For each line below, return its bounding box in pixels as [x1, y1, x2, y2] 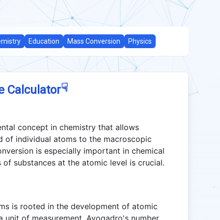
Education [28, 37, 59, 45]
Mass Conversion [67, 37, 120, 45]
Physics [128, 37, 152, 45]
